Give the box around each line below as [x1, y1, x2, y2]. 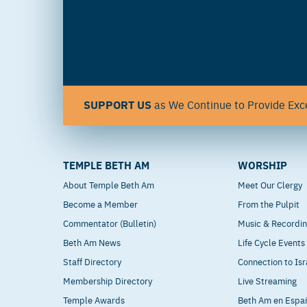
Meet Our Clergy [238, 178, 303, 191]
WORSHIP [238, 158, 288, 173]
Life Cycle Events [238, 236, 306, 249]
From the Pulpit [238, 197, 300, 210]
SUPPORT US [84, 96, 151, 112]
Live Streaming [238, 274, 297, 287]
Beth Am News [63, 236, 121, 249]
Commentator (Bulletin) [63, 217, 156, 230]
